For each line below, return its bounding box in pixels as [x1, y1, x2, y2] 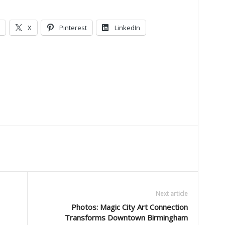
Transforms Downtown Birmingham [64, 212, 188, 223]
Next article [155, 189, 188, 198]
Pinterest [59, 23, 87, 33]
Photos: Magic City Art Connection [71, 202, 188, 212]
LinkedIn [114, 23, 140, 33]
